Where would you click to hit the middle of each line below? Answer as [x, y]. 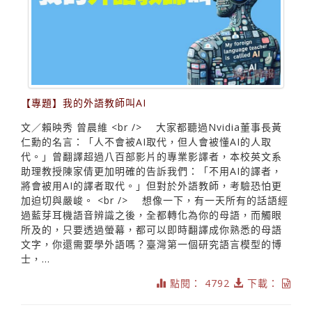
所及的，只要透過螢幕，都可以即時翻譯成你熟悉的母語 [151, 229]
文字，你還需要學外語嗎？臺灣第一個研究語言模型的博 [151, 244]
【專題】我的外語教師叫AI [84, 102]
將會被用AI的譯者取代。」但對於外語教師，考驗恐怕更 [151, 185]
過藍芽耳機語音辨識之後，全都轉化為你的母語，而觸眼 [151, 214]
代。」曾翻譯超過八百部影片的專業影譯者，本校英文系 [151, 156]
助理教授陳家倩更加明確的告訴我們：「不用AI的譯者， [151, 171]
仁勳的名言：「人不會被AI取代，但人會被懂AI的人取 [146, 141]
